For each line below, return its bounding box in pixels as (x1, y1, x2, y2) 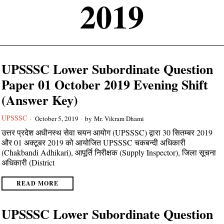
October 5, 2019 (33, 113, 79, 123)
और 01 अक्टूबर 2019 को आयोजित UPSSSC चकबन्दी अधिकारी (1, 137, 186, 147)
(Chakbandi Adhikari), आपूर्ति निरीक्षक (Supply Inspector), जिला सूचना (1, 147, 216, 157)
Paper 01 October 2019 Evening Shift (1, 75, 208, 94)
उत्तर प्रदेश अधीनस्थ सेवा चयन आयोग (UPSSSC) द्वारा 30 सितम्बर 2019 (1, 127, 213, 137)
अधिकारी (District (1, 157, 55, 167)
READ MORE (16, 179, 59, 187)
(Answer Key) (1, 90, 78, 109)
